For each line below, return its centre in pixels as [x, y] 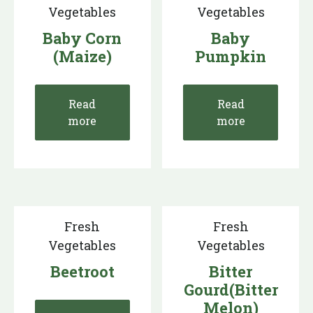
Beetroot [82, 272]
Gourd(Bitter [231, 290]
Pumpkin [231, 57]
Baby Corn [82, 38]
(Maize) [82, 57]
